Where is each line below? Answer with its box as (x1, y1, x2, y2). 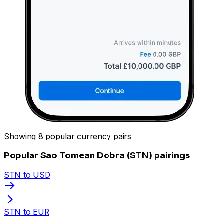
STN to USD (4, 170, 50, 180)
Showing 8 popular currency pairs (4, 131, 131, 141)
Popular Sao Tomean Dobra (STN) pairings (4, 150, 190, 161)
